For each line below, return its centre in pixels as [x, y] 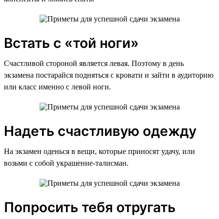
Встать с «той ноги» [71, 43]
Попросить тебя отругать [90, 207]
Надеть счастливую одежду [100, 131]
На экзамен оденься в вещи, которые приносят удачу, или [99, 151]
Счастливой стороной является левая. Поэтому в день [94, 63]
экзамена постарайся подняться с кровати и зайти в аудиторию [109, 75]
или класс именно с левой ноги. [57, 87]
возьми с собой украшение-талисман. [66, 163]
